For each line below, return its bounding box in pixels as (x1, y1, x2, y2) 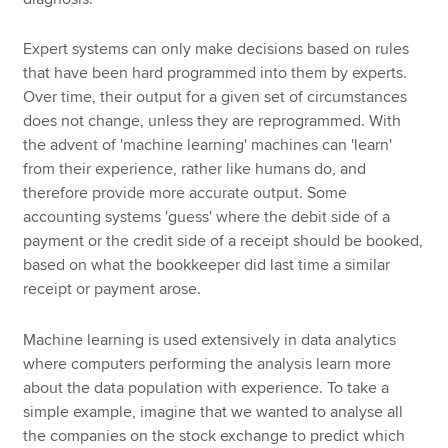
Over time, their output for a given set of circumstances (23, 87, 408, 108)
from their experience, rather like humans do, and (23, 159, 367, 180)
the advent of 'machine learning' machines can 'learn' (23, 135, 393, 156)
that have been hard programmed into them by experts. (23, 63, 408, 84)
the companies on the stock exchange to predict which (23, 425, 406, 446)
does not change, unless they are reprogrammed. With (23, 111, 402, 132)
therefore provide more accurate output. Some (23, 183, 348, 204)
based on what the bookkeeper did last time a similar (23, 255, 391, 276)
